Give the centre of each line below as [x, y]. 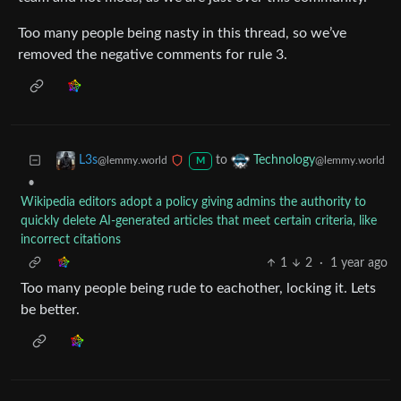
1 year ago [359, 264]
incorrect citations [71, 240]
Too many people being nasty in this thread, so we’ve [182, 34]
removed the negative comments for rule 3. [153, 55]
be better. [50, 310]
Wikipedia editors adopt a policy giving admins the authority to [193, 203]
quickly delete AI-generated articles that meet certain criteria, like [199, 222]
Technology [284, 161]
